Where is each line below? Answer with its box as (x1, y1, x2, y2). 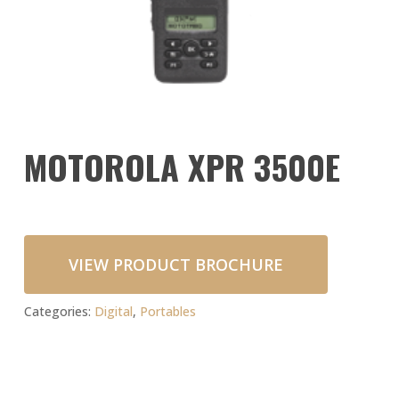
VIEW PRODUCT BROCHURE (68, 254, 283, 276)
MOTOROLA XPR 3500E (23, 142, 340, 192)
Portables (139, 303, 196, 321)
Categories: (23, 303, 94, 321)
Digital (94, 303, 133, 321)
